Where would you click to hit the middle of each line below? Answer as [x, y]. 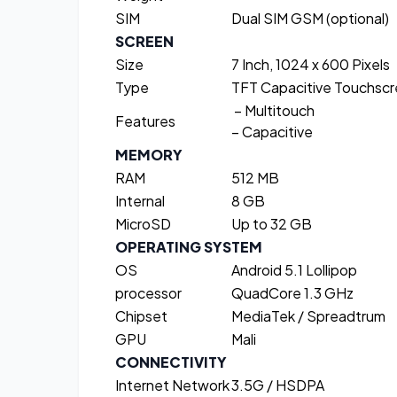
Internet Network [172, 385]
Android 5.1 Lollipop [294, 270]
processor [148, 293]
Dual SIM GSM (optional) [310, 19]
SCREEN [144, 42]
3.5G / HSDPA [278, 385]
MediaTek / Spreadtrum [308, 316]
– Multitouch [273, 111]
